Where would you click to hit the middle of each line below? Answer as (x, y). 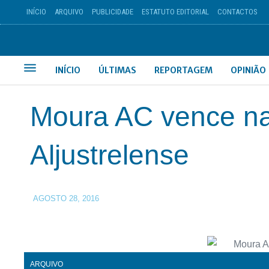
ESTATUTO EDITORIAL (175, 12)
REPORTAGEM (184, 70)
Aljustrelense (110, 155)
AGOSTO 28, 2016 (66, 198)
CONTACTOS (237, 12)
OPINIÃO (249, 70)
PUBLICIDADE (112, 12)
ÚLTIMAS (118, 70)
